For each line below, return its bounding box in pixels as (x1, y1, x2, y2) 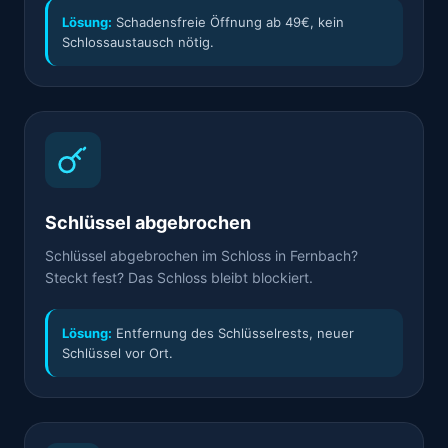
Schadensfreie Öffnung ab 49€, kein (112, 14, 344, 30)
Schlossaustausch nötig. (62, 34, 214, 50)
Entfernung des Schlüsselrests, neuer (112, 325, 354, 341)
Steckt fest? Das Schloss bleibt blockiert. (45, 269, 313, 286)
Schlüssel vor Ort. (62, 345, 173, 361)
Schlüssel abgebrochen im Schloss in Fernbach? (45, 247, 358, 264)
